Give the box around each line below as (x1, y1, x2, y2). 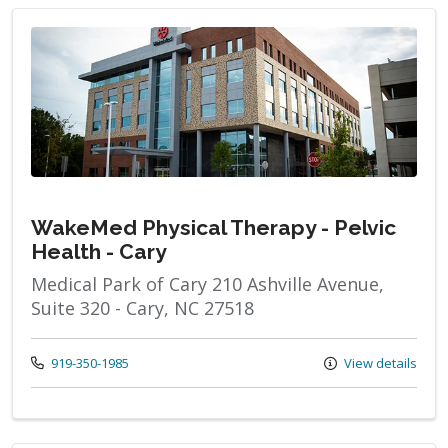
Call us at (30, 352, 85, 371)
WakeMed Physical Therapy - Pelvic (31, 214, 396, 240)
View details (341, 353, 417, 372)
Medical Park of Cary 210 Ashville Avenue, (31, 271, 384, 296)
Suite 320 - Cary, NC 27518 (31, 295, 254, 320)
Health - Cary (31, 238, 167, 264)
